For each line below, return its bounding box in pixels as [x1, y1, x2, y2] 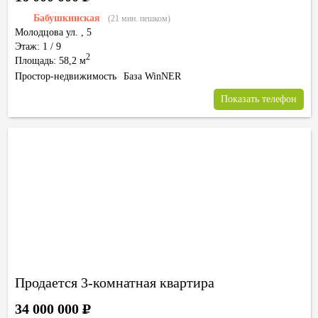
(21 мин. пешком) [108, 13, 170, 23]
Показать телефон [221, 94, 297, 104]
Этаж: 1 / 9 [15, 41, 61, 52]
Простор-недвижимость [15, 71, 116, 82]
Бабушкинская [33, 13, 100, 23]
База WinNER [124, 71, 181, 82]
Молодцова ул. [15, 27, 78, 38]
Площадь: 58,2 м [15, 55, 86, 66]
